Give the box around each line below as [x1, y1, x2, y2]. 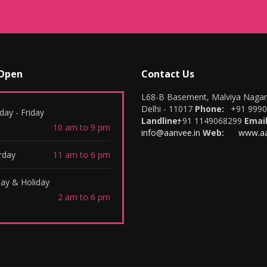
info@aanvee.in [141, 127, 200, 138]
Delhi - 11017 [141, 103, 193, 114]
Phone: [195, 103, 224, 114]
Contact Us [141, 67, 194, 80]
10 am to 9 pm [53, 122, 110, 133]
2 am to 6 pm [58, 191, 110, 203]
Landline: [141, 115, 180, 126]
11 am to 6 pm [53, 149, 110, 160]
